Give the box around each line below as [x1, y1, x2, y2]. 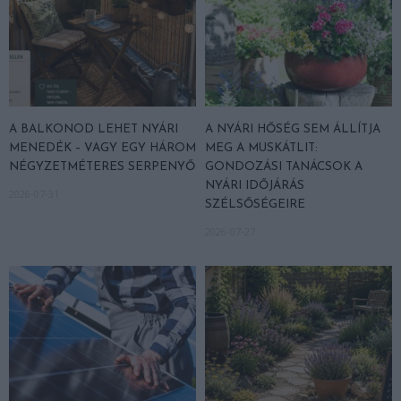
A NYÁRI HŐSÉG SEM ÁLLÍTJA [205, 123, 380, 135]
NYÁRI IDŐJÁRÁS [205, 179, 304, 192]
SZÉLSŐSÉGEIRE [205, 198, 305, 210]
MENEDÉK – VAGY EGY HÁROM [9, 141, 196, 154]
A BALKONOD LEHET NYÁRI [9, 123, 178, 135]
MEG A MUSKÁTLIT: [205, 141, 318, 154]
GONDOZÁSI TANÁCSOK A [205, 160, 363, 173]
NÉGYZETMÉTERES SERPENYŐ [9, 160, 195, 173]
